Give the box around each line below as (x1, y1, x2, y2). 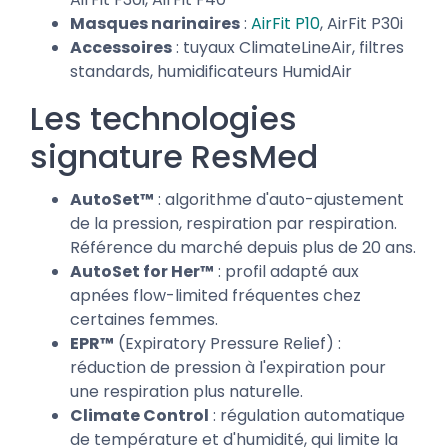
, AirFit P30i (320, 12, 403, 36)
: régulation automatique (209, 404, 405, 428)
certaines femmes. (70, 308, 218, 332)
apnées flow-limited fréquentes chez (70, 284, 361, 308)
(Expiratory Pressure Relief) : (114, 332, 341, 356)
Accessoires (70, 36, 172, 60)
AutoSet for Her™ (70, 260, 214, 284)
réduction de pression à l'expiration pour (70, 356, 386, 380)
